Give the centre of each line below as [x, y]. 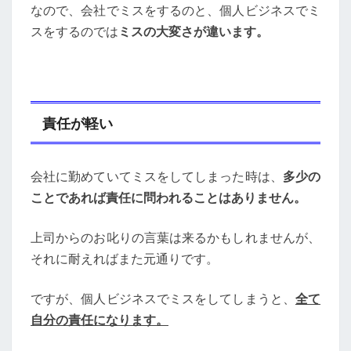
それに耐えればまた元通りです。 [125, 258]
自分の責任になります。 [100, 319]
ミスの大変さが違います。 [194, 32]
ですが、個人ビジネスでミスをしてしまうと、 [163, 298]
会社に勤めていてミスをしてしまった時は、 [157, 176]
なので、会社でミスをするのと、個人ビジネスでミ [175, 11]
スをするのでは [74, 32]
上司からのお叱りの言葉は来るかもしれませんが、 [175, 237]
